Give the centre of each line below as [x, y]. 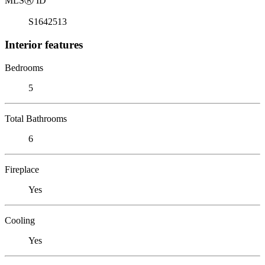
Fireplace [22, 169]
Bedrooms [24, 67]
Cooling [20, 220]
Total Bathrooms [36, 118]
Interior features [44, 44]
